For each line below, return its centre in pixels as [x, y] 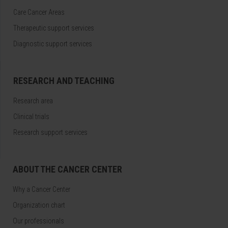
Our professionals [38, 221]
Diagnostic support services [53, 44]
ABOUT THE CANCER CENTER [67, 169]
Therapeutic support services [54, 28]
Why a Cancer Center [41, 189]
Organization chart [39, 205]
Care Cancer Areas [39, 12]
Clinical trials [31, 116]
